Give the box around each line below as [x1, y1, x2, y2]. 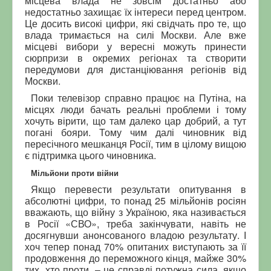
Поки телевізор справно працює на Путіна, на [31, 90, 246, 105]
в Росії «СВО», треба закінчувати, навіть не [25, 216, 246, 230]
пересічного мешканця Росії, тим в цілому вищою [25, 136, 246, 151]
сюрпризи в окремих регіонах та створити [25, 50, 246, 65]
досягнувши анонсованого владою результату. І [25, 227, 246, 242]
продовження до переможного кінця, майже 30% [25, 250, 246, 265]
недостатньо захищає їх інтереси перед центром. [25, 4, 246, 19]
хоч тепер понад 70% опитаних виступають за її [25, 239, 246, 253]
